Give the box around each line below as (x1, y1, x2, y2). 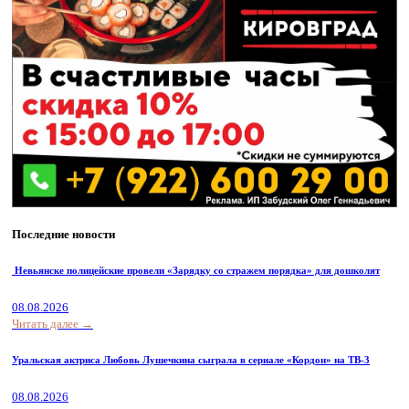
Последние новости (12, 227, 115, 242)
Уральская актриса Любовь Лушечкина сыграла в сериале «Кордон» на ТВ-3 (12, 354, 370, 366)
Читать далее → (12, 317, 93, 331)
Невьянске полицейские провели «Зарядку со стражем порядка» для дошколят (12, 265, 380, 277)
